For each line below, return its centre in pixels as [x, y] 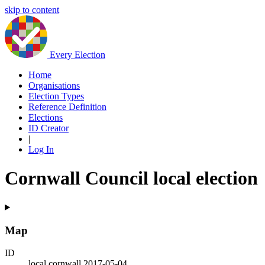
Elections [46, 117]
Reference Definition [67, 107]
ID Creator [49, 128]
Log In [41, 149]
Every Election [77, 55]
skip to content [32, 10]
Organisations [54, 85]
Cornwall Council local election [131, 178]
